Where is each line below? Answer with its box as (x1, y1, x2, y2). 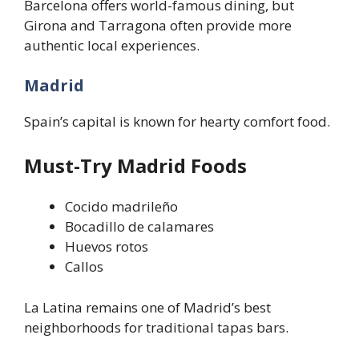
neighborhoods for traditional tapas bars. (24, 317, 288, 337)
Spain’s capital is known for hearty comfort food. (24, 111, 330, 131)
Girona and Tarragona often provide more (24, 16, 292, 35)
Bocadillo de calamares (65, 217, 214, 236)
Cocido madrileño (65, 197, 178, 216)
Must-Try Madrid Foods (24, 152, 247, 179)
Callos (65, 257, 103, 276)
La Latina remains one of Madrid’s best (24, 297, 271, 317)
